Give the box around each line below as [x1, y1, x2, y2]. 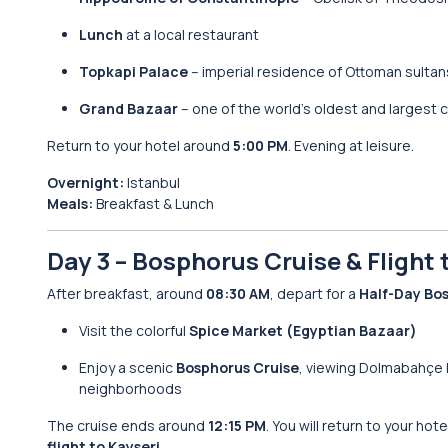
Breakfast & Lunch [93, 194, 214, 213]
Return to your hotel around [47, 136, 233, 155]
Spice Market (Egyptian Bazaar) [189, 321, 417, 340]
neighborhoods [79, 379, 182, 398]
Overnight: [47, 173, 124, 192]
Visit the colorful [79, 321, 189, 340]
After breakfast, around [47, 284, 206, 303]
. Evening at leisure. [288, 136, 414, 155]
